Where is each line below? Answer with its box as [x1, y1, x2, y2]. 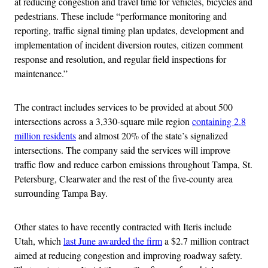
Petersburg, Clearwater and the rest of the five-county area [14, 172, 233, 185]
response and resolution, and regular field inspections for [14, 53, 226, 66]
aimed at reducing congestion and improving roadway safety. [14, 249, 242, 262]
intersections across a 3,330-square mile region [14, 115, 192, 128]
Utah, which [14, 234, 63, 248]
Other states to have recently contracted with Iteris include [14, 220, 232, 233]
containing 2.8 [192, 115, 246, 128]
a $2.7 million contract [162, 234, 249, 248]
